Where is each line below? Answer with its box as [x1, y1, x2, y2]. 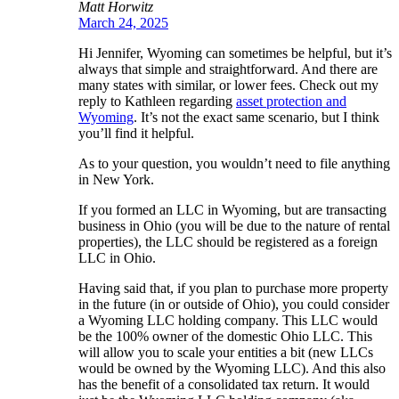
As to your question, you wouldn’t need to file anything [78, 155, 390, 171]
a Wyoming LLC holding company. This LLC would [78, 312, 378, 328]
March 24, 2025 [78, 14, 168, 30]
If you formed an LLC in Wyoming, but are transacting [78, 201, 387, 217]
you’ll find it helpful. [78, 125, 194, 141]
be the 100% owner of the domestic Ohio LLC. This [78, 328, 372, 344]
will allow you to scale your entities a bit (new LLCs [78, 344, 373, 360]
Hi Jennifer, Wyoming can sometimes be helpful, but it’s [78, 45, 392, 61]
